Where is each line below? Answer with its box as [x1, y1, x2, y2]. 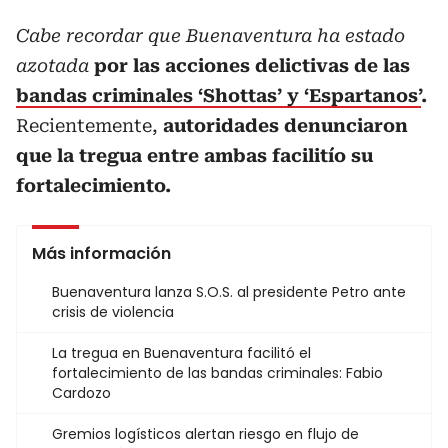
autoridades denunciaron [158, 114, 408, 136]
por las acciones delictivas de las [89, 54, 410, 76]
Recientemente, [16, 114, 158, 136]
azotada [16, 54, 89, 76]
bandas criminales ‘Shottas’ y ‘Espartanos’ [16, 84, 421, 106]
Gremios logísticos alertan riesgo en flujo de [52, 423, 359, 444]
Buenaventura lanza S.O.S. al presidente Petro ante [52, 281, 406, 302]
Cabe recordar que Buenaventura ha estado [16, 24, 405, 46]
